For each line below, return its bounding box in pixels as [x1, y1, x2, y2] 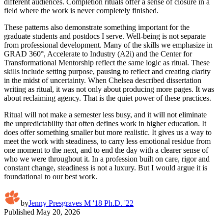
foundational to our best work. [4, 172, 97, 181]
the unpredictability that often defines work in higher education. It [4, 119, 206, 128]
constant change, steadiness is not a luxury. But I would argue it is [4, 163, 207, 172]
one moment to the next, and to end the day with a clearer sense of [4, 145, 208, 154]
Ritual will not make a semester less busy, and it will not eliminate [4, 110, 207, 119]
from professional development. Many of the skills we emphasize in [4, 40, 213, 49]
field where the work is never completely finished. [4, 6, 159, 15]
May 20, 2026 [36, 207, 80, 216]
